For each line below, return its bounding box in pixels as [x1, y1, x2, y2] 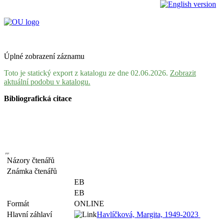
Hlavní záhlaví [7, 210, 56, 219]
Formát [7, 199, 33, 208]
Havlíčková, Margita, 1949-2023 [97, 210, 200, 219]
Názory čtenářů [7, 156, 58, 165]
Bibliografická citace [4, 94, 72, 103]
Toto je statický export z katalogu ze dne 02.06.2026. [4, 69, 170, 77]
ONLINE [74, 199, 104, 208]
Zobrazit [170, 69, 196, 77]
